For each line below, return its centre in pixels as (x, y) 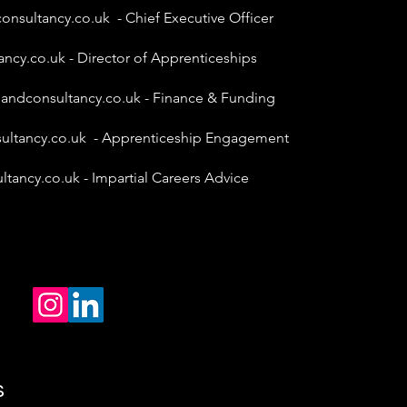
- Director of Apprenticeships (161, 58)
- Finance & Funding (208, 98)
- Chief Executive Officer (191, 18)
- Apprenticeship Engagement (187, 138)
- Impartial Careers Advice (164, 178)
